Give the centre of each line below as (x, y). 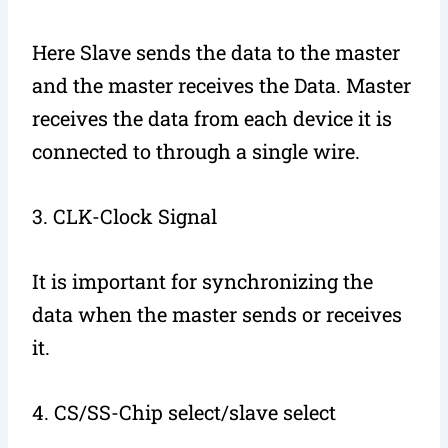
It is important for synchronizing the (203, 280)
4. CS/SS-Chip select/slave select (184, 411)
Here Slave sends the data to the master (216, 51)
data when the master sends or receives (217, 313)
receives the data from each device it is (212, 117)
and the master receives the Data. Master (222, 84)
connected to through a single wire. (196, 150)
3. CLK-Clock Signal (125, 215)
